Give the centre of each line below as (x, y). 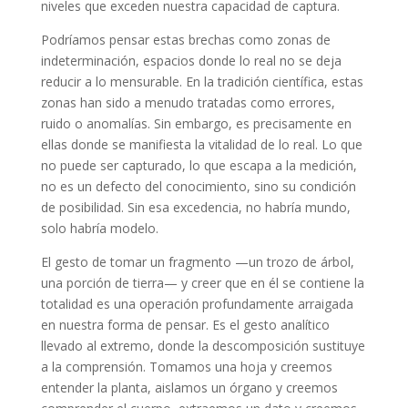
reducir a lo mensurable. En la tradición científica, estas (202, 81)
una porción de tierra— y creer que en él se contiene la (202, 282)
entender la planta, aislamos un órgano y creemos (189, 387)
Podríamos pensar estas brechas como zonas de (185, 39)
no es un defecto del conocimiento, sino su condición (198, 186)
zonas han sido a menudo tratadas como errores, (188, 102)
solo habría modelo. (99, 228)
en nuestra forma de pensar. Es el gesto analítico (185, 324)
